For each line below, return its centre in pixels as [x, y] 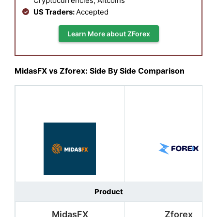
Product [108, 192]
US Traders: [55, 12]
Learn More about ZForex [108, 33]
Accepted [93, 12]
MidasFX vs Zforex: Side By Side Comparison [100, 71]
